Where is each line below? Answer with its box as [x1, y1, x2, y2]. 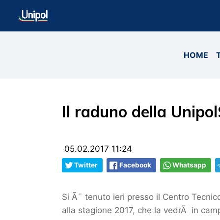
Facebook [119, 161, 151, 169]
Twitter [74, 161, 98, 169]
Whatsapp [172, 161, 206, 169]
